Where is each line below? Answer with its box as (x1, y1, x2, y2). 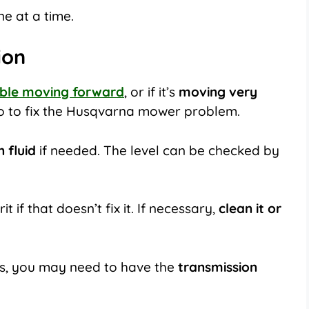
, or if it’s (124, 83, 179, 101)
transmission (178, 258, 257, 275)
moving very (179, 83, 257, 101)
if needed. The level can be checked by (36, 141, 279, 159)
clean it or (219, 200, 281, 217)
